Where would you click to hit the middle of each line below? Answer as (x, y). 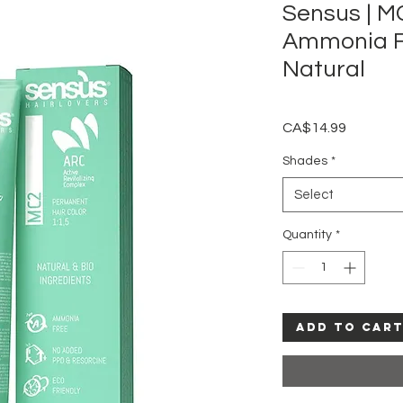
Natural (324, 69)
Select (314, 195)
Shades (305, 161)
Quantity (307, 235)
